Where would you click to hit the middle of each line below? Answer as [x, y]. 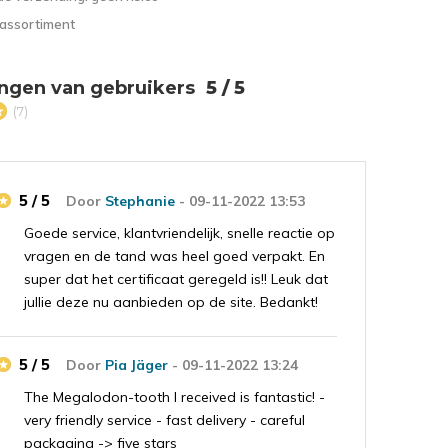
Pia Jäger [137, 364]
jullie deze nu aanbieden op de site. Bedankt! [171, 301]
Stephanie [140, 200]
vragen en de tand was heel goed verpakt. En [175, 255]
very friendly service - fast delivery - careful [165, 419]
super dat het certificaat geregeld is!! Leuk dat [176, 278]
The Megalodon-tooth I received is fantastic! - [175, 396]
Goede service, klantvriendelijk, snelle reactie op [180, 232]
